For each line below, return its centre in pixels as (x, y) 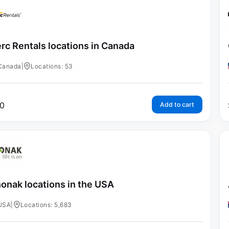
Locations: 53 (52, 66)
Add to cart (177, 105)
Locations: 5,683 (46, 204)
